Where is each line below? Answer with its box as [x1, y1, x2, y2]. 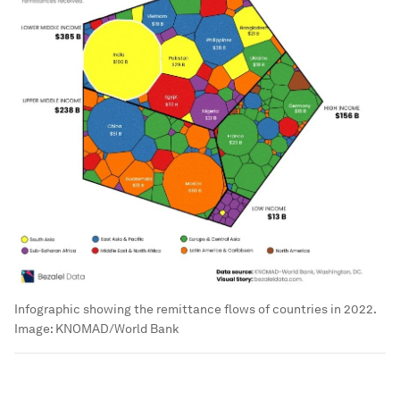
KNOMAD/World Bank [55, 321, 179, 337]
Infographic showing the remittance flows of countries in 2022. [14, 302, 376, 317]
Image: [14, 321, 55, 337]
